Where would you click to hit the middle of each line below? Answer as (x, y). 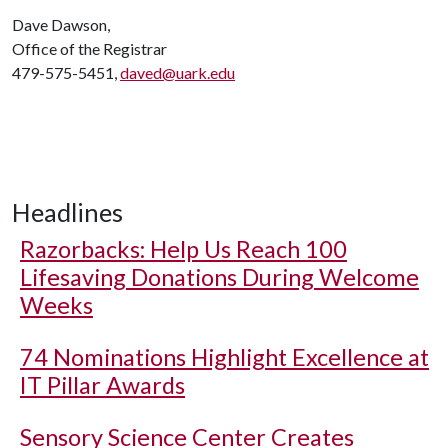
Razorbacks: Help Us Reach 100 (183, 249)
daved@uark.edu (177, 72)
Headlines (67, 212)
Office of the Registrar (89, 48)
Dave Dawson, (61, 24)
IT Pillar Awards (102, 385)
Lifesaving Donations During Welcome (219, 277)
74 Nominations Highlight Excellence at (224, 357)
